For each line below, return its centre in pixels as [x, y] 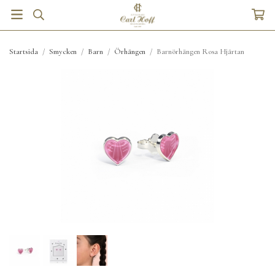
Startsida [24, 52]
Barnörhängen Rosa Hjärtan [200, 52]
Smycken [63, 52]
